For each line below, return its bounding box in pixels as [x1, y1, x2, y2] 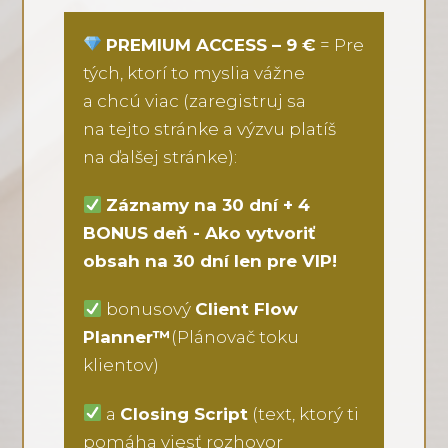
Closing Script [120, 403, 249, 424]
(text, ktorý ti [248, 403, 360, 424]
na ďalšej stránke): [83, 146, 238, 167]
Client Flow [195, 299, 299, 320]
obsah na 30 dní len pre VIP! [83, 250, 338, 271]
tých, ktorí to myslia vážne [83, 62, 306, 83]
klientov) [83, 355, 160, 376]
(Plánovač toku [171, 327, 300, 348]
